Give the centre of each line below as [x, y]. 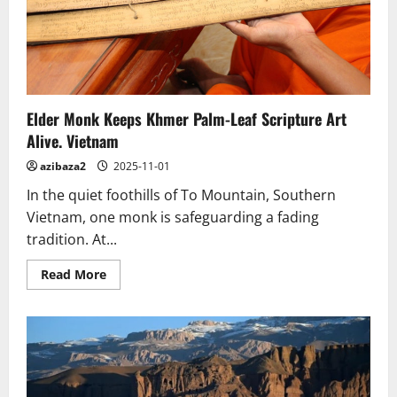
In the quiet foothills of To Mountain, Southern [181, 195]
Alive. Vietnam [73, 141]
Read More [74, 274]
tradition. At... [72, 239]
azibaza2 [63, 166]
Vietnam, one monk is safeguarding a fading [173, 217]
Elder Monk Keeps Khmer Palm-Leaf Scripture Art [187, 119]
